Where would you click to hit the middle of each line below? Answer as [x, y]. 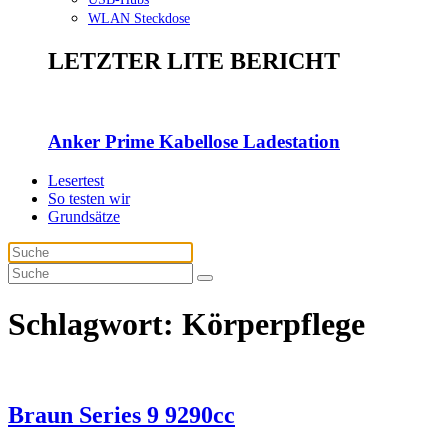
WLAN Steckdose [139, 18]
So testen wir [89, 199]
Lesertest [76, 181]
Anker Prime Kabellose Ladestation [194, 142]
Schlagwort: [95, 323]
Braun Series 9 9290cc [121, 414]
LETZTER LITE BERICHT [194, 60]
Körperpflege [273, 323]
